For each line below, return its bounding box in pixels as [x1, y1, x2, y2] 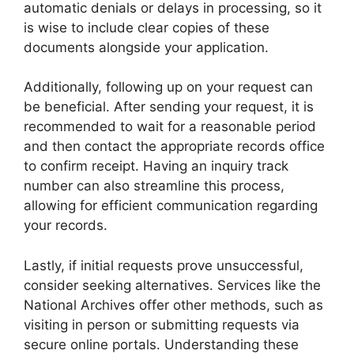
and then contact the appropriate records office [24, 138, 325, 155]
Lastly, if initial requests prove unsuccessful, [24, 257, 303, 273]
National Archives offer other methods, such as [24, 296, 323, 313]
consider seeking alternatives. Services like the [24, 277, 321, 293]
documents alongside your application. [24, 39, 269, 55]
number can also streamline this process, [24, 178, 284, 194]
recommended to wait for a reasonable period [24, 119, 316, 135]
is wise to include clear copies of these [24, 19, 269, 36]
